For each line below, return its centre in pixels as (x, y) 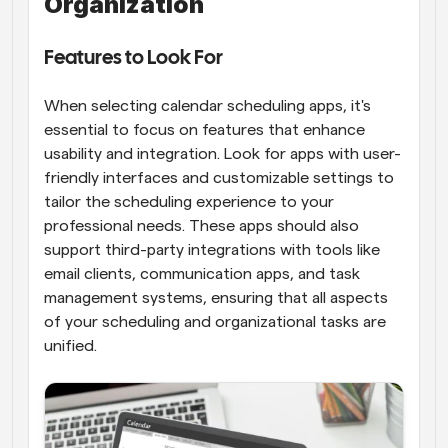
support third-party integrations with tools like (212, 249)
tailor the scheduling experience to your (189, 201)
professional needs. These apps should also (201, 225)
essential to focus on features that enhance (204, 129)
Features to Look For (133, 58)
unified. (70, 345)
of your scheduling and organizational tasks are (215, 321)
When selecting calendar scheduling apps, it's (207, 105)
